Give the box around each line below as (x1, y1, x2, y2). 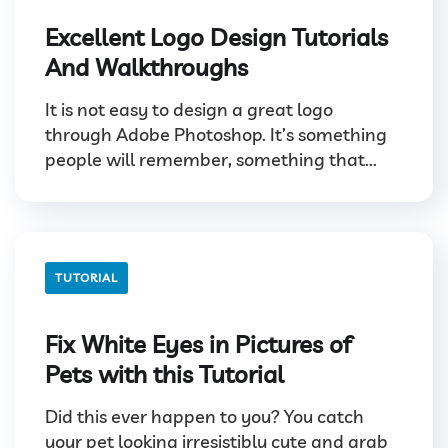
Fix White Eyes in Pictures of (45, 329, 351, 360)
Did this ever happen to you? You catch (45, 405, 364, 429)
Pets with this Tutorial (45, 359, 284, 390)
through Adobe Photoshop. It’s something (45, 123, 387, 147)
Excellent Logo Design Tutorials (45, 22, 388, 53)
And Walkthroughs (45, 52, 248, 83)
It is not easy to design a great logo (45, 98, 333, 122)
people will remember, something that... (45, 148, 377, 172)
